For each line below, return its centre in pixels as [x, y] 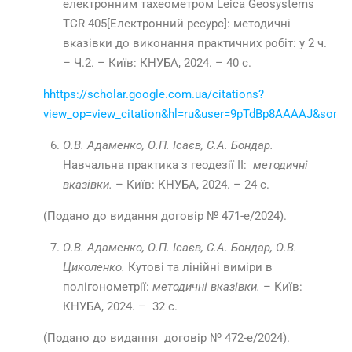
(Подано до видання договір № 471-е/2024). [165, 216]
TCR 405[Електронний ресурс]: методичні [177, 24]
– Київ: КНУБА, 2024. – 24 [186, 185]
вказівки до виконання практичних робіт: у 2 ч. [195, 44]
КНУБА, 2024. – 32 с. [120, 307]
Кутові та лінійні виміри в [200, 268]
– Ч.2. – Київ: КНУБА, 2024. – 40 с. [159, 63]
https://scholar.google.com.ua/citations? [157, 95]
